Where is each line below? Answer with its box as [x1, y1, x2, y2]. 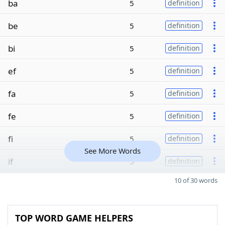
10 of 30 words [174, 176, 217, 185]
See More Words [84, 146, 141, 156]
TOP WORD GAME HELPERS [15, 212, 133, 224]
